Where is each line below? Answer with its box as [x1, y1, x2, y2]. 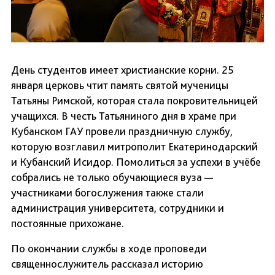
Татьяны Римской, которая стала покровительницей [11, 94, 258, 107]
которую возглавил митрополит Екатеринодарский [11, 140, 258, 153]
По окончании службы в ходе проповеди [11, 242, 207, 255]
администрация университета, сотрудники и [11, 201, 224, 215]
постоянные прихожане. [11, 217, 124, 230]
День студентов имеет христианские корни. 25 [11, 63, 234, 77]
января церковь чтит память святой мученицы [11, 79, 228, 92]
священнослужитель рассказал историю [11, 257, 203, 271]
